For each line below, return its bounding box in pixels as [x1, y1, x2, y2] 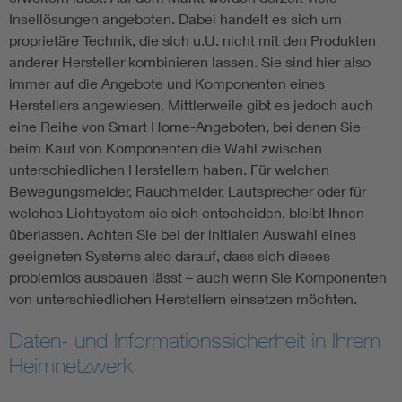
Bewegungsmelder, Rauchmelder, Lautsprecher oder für [9, 182, 366, 200]
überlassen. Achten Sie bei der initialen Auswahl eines [9, 225, 356, 243]
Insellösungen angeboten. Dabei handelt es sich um [9, 10, 342, 28]
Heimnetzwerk [9, 353, 133, 379]
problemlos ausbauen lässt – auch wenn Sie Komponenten [9, 268, 387, 286]
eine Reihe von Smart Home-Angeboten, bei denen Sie [9, 118, 361, 135]
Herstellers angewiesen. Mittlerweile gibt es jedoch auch [9, 96, 373, 114]
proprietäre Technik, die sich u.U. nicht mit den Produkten [9, 31, 376, 49]
